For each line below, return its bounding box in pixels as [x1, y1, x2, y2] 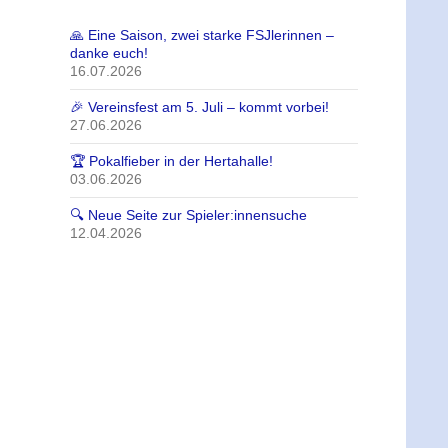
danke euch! [70, 44, 148, 61]
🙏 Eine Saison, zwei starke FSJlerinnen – [70, 26, 334, 43]
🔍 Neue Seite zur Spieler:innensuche [70, 206, 307, 223]
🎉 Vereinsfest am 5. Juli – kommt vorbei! [70, 98, 329, 115]
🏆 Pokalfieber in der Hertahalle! [70, 152, 273, 169]
